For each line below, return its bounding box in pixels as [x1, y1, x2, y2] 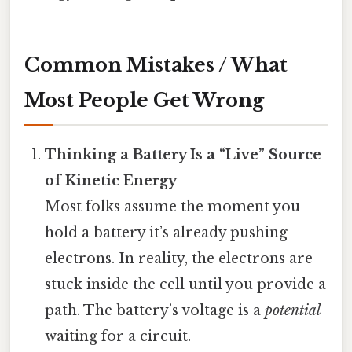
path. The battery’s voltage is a [45, 301, 266, 319]
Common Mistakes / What [24, 53, 288, 76]
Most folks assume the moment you [45, 197, 301, 215]
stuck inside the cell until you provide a [45, 275, 327, 293]
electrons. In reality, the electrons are [45, 249, 313, 267]
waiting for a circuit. [45, 327, 192, 345]
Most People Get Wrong [24, 88, 264, 112]
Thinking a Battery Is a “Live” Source [45, 145, 322, 163]
